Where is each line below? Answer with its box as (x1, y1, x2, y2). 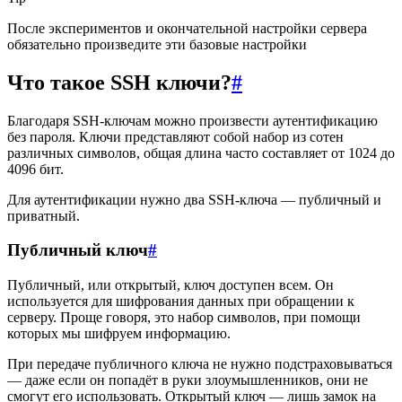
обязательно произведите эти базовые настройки (7, 36, 307, 52)
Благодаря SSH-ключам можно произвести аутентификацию (7, 112, 378, 128)
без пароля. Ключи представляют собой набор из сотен (7, 128, 344, 144)
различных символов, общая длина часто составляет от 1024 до (7, 144, 395, 161)
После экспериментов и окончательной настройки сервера (7, 20, 367, 36)
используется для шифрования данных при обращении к (7, 293, 354, 309)
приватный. (7, 207, 80, 223)
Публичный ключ (7, 240, 148, 260)
